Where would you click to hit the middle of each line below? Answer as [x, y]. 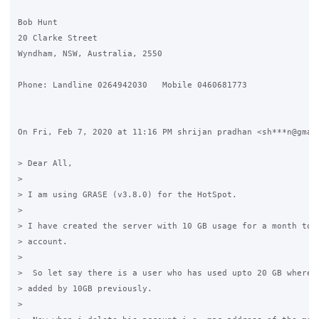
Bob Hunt [37, 22]
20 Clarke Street [57, 38]
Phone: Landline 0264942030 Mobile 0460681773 [132, 85]
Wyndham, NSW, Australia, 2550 [90, 54]
